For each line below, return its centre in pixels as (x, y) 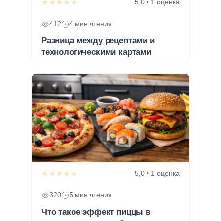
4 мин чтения (91, 24)
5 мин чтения (91, 195)
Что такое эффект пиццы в (96, 212)
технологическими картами (96, 52)
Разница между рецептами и (98, 41)
